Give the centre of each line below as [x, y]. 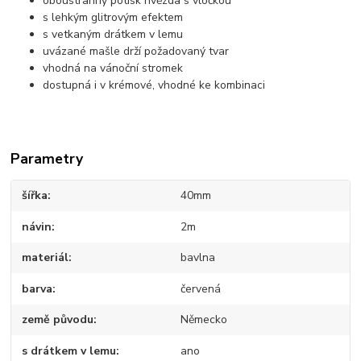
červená [200, 288]
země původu [58, 320]
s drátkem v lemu [69, 351]
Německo [203, 320]
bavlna [197, 258]
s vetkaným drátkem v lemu [113, 35]
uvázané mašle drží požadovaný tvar [136, 52]
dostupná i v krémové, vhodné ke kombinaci [154, 85]
